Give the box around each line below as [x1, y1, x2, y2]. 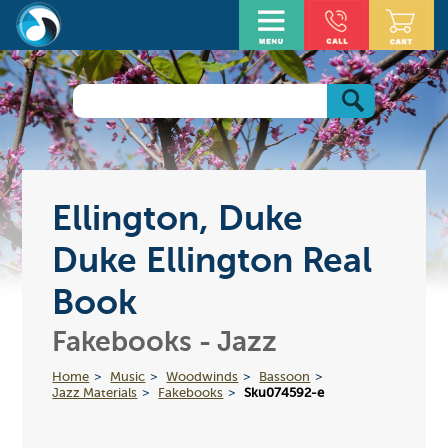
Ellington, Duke [52, 202, 304, 238]
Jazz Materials [52, 386, 138, 400]
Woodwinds [166, 370, 239, 384]
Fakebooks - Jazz [52, 328, 278, 357]
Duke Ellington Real [52, 244, 373, 280]
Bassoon [259, 370, 311, 384]
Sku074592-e [244, 386, 325, 400]
